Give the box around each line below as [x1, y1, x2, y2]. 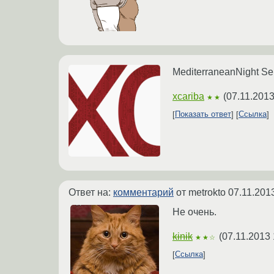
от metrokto [174, 187, 228, 198]
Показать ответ [175, 109, 231, 119]
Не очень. [172, 206, 217, 217]
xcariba [172, 91, 204, 102]
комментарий [113, 187, 174, 198]
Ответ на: [68, 187, 113, 198]
